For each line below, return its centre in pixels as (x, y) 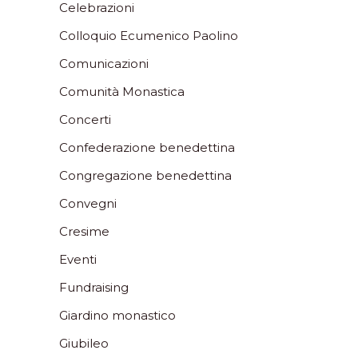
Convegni (88, 203)
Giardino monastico (117, 315)
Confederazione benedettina (147, 147)
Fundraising (94, 287)
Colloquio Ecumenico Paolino (149, 35)
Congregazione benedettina (145, 175)
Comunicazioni (104, 63)
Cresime (84, 231)
